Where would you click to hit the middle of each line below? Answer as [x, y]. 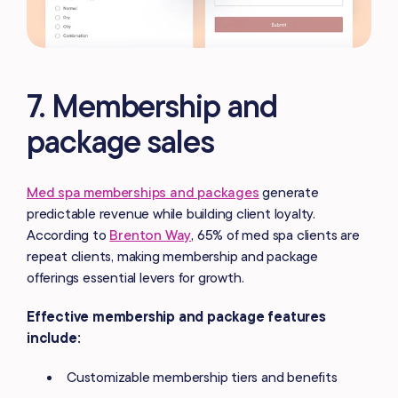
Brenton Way [151, 235]
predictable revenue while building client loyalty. [171, 214]
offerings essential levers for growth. [135, 278]
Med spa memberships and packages [143, 192]
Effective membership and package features [176, 317]
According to [68, 235]
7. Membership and [152, 106]
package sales [120, 141]
